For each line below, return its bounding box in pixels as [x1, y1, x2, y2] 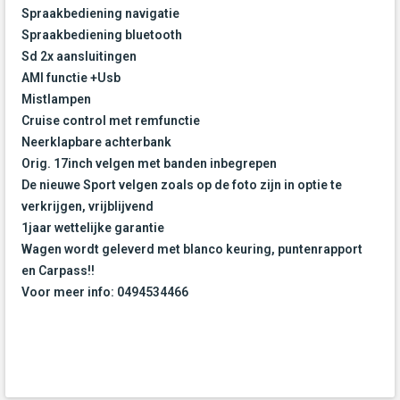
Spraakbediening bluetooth [21, 28, 182, 43]
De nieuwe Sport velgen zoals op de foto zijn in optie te [21, 178, 342, 193]
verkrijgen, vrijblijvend [21, 199, 154, 214]
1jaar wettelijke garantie [21, 221, 164, 236]
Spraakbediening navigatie [21, 6, 179, 21]
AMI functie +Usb [21, 71, 121, 86]
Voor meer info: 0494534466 [21, 285, 188, 300]
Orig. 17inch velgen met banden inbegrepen [21, 156, 277, 171]
